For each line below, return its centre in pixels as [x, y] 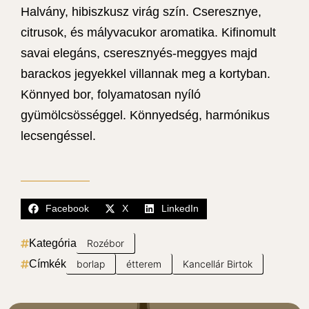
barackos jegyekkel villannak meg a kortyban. [146, 73]
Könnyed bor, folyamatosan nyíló [111, 94]
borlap [91, 263]
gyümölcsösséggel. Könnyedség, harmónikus [145, 115]
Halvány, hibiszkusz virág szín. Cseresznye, [141, 11]
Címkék [48, 263]
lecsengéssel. [58, 136]
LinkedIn [180, 209]
